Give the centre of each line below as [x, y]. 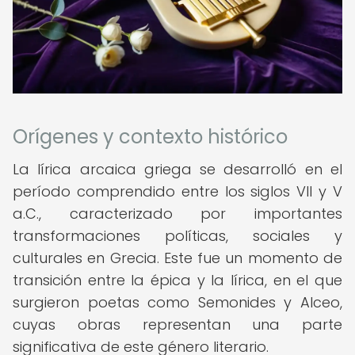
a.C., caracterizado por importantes [177, 214]
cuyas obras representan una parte [177, 324]
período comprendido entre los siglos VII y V [177, 191]
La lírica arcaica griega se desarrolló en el [177, 169]
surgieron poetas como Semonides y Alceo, [177, 302]
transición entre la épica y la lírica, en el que [177, 280]
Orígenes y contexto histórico [150, 137]
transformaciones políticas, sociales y [177, 236]
